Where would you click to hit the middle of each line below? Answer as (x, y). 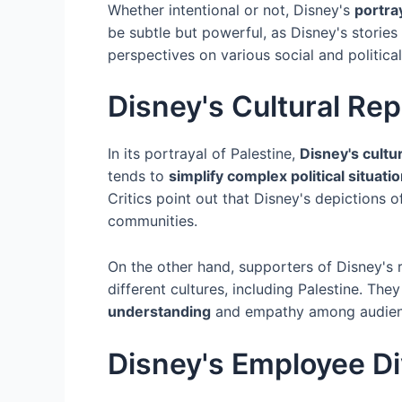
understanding (159, 312)
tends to (138, 176)
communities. (153, 221)
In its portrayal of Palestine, (204, 154)
